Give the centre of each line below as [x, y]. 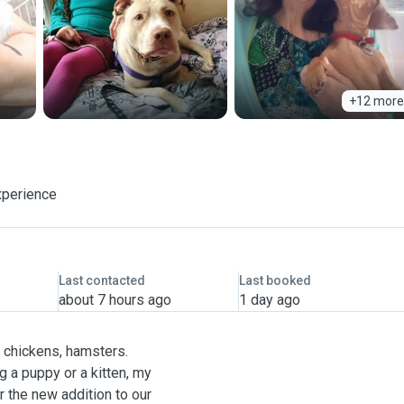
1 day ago [269, 300]
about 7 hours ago [115, 300]
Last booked [275, 280]
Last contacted [101, 280]
